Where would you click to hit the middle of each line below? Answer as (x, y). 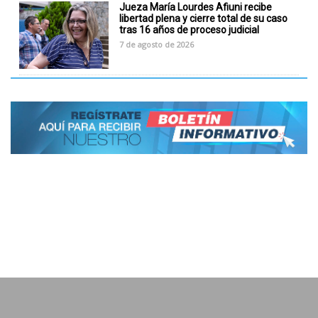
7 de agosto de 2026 (157, 44)
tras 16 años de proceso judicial (190, 29)
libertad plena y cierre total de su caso (204, 18)
